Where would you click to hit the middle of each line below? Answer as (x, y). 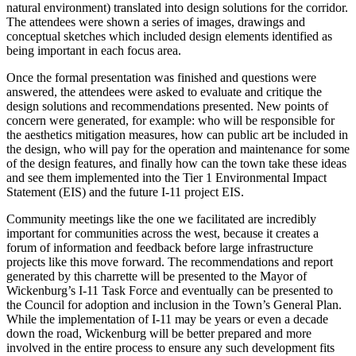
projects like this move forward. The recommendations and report (170, 261)
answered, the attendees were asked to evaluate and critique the (164, 91)
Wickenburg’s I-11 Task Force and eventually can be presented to (170, 290)
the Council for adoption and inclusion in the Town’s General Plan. (174, 304)
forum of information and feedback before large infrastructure (160, 247)
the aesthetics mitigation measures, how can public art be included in (177, 134)
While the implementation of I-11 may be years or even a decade (167, 319)
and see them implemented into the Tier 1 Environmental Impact (166, 177)
